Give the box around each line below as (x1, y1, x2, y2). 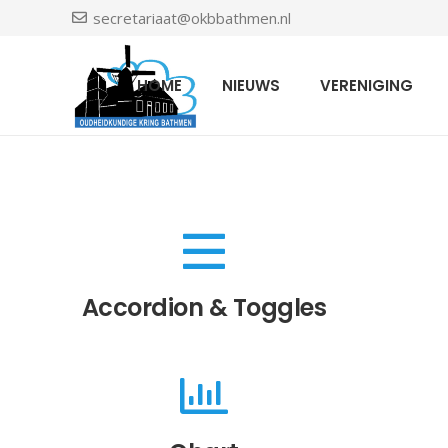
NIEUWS (221, 75, 280, 96)
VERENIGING (319, 75, 413, 96)
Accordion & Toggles (81, 291, 327, 325)
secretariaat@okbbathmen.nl (93, 8, 291, 28)
